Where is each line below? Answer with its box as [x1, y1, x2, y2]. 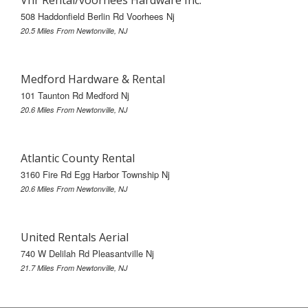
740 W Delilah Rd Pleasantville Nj [21, 246, 154, 260]
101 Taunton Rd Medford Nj [21, 88, 129, 102]
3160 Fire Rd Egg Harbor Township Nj [21, 167, 170, 181]
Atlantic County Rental [21, 150, 135, 166]
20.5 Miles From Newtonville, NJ [21, 25, 128, 36]
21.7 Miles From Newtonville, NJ [21, 262, 128, 273]
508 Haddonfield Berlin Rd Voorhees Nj [21, 9, 175, 23]
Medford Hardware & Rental [21, 71, 165, 87]
